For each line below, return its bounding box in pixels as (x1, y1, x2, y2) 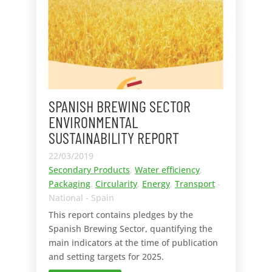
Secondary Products (48, 164, 130, 176)
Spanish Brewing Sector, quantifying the (48, 223, 212, 235)
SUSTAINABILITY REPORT (48, 128, 179, 148)
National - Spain (48, 192, 114, 204)
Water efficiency (134, 164, 200, 176)
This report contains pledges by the (48, 209, 193, 221)
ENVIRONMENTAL (48, 112, 138, 132)
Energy (141, 178, 170, 190)
